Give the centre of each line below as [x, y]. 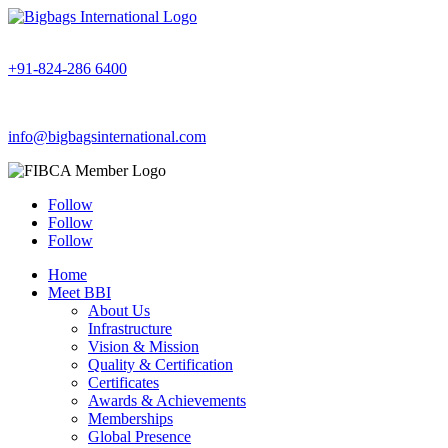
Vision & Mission [143, 346]
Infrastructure [130, 328]
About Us [119, 310]
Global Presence [139, 436]
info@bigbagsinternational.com [107, 136]
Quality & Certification [160, 364]
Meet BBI [79, 292]
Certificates [123, 382]
